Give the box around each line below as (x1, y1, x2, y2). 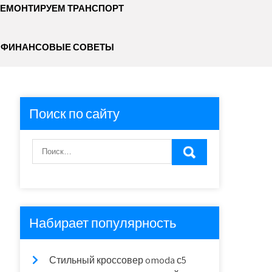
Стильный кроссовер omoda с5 (49, 254, 187, 267)
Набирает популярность (29, 214, 177, 231)
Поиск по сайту (29, 105, 120, 122)
